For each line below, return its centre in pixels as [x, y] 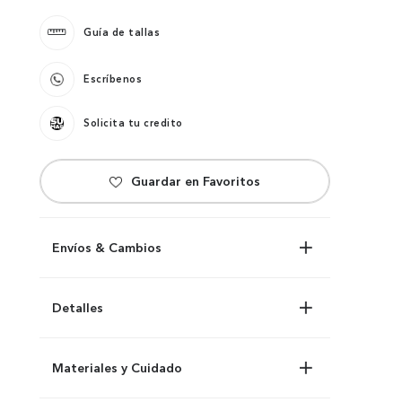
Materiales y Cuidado [117, 367]
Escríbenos [113, 79]
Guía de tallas [122, 33]
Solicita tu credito [133, 123]
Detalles [78, 307]
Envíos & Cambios [107, 247]
